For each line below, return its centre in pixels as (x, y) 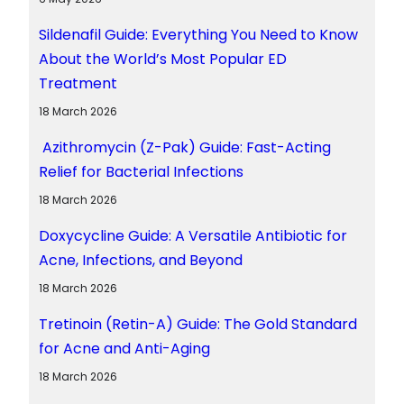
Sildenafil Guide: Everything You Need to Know (198, 34)
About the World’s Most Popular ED (162, 59)
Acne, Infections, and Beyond (140, 260)
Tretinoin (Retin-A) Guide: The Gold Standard (197, 324)
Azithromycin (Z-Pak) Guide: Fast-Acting (184, 147)
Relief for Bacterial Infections (141, 171)
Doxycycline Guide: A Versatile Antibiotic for (193, 235)
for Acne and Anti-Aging (124, 348)
